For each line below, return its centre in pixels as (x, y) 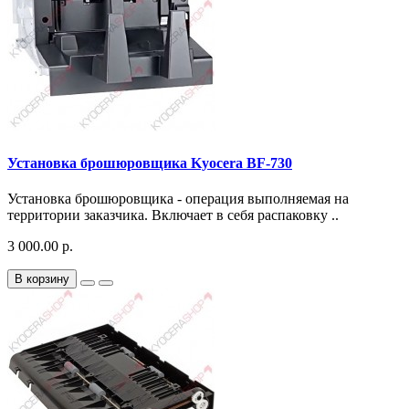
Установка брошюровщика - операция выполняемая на (178, 198)
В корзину (42, 278)
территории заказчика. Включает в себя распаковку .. (173, 215)
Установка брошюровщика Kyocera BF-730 (150, 163)
